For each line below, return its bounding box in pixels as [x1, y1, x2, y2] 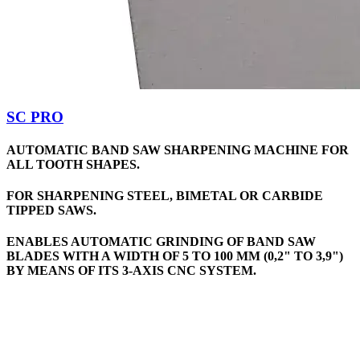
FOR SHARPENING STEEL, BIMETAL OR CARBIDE [6, 189, 323, 203]
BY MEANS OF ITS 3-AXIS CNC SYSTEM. [6, 264, 256, 278]
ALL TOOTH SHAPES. [6, 157, 140, 171]
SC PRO [6, 108, 63, 125]
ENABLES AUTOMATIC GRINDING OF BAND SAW [6, 235, 316, 249]
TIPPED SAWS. [6, 203, 96, 218]
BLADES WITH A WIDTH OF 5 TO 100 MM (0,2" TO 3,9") [6, 249, 343, 264]
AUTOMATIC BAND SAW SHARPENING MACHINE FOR [6, 142, 349, 157]
